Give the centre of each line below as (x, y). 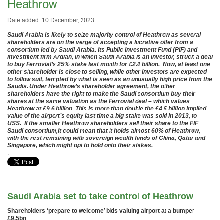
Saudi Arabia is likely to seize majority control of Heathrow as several (104, 35)
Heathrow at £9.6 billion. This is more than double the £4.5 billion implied (107, 109)
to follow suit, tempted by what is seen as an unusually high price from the (110, 79)
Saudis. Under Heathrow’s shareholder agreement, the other (91, 86)
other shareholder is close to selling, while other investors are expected (107, 72)
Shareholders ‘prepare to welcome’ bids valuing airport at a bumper (101, 211)
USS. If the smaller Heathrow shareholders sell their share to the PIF (103, 123)
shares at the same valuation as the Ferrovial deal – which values (98, 101)
